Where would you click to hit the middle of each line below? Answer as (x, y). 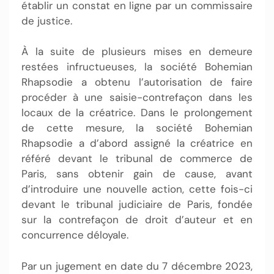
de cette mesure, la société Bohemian (137, 128)
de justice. (47, 20)
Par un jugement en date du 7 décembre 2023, (137, 266)
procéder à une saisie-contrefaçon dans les (137, 97)
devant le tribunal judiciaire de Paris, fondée (137, 204)
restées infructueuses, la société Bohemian (137, 67)
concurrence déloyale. (75, 235)
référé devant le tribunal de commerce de (137, 158)
